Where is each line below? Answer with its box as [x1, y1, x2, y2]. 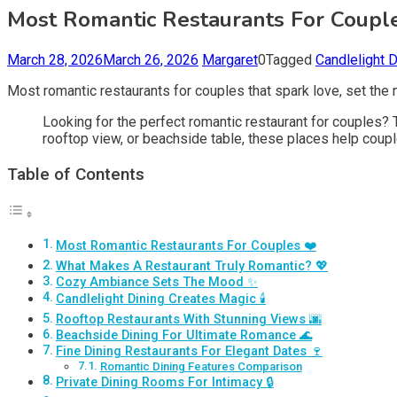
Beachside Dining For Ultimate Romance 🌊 [55, 328, 312, 344]
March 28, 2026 [7, 51, 103, 68]
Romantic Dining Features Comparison [99, 360, 302, 374]
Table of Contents [7, 164, 144, 184]
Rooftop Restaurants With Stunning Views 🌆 [55, 312, 322, 328]
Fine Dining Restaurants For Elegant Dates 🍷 [55, 344, 323, 360]
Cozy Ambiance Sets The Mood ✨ [55, 275, 258, 291]
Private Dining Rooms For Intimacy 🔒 [55, 375, 274, 391]
